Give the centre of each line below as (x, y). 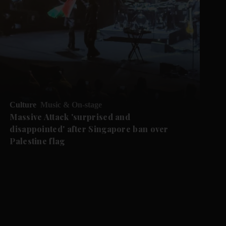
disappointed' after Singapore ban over (89, 129)
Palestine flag (37, 141)
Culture (23, 105)
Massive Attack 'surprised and (70, 117)
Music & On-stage (71, 105)
